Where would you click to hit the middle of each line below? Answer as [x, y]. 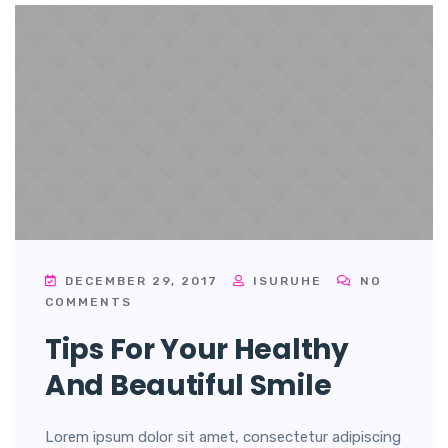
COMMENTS [88, 302]
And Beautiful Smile [188, 386]
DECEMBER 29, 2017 [141, 281]
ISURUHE [285, 281]
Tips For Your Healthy [197, 350]
